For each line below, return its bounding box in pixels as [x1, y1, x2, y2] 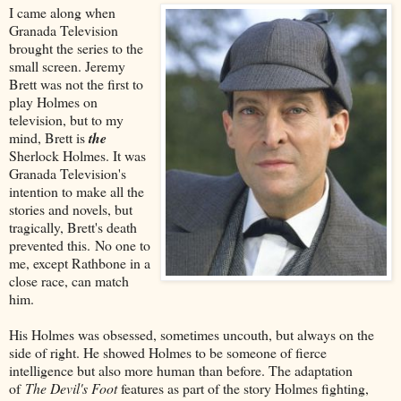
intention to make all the [9, 181, 144, 200]
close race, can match [9, 270, 129, 290]
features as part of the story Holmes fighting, [117, 378, 369, 397]
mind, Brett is [9, 127, 89, 147]
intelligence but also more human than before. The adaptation [9, 360, 353, 380]
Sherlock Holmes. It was [9, 145, 146, 165]
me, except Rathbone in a [9, 252, 150, 272]
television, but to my [9, 109, 124, 129]
